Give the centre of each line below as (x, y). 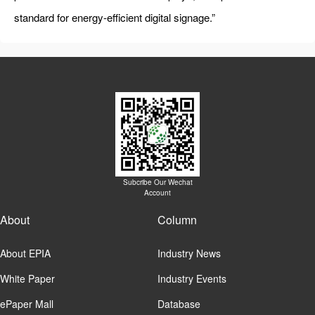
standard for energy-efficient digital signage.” (115, 18)
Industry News (189, 253)
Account (157, 193)
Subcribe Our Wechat (157, 182)
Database (179, 304)
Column (177, 220)
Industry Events (192, 279)
